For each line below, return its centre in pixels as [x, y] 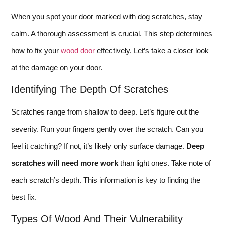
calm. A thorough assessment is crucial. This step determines [112, 33]
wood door [78, 50]
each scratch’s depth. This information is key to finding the [106, 180]
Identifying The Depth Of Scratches [90, 89]
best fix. [24, 197]
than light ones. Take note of [164, 163]
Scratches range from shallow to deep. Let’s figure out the [105, 111]
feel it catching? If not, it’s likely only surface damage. [99, 146]
